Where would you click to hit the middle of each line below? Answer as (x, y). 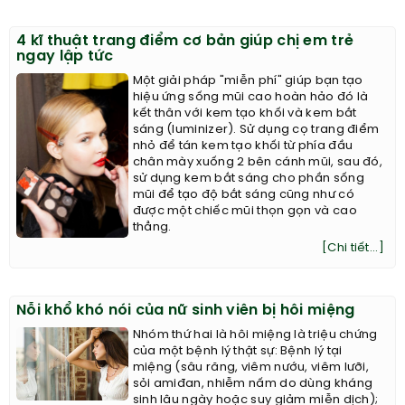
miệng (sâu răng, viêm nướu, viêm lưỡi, (251, 368)
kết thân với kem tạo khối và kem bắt (245, 114)
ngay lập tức (65, 57)
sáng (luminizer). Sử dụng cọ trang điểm (256, 130)
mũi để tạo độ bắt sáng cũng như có (243, 195)
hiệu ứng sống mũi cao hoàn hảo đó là (250, 98)
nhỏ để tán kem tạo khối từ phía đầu (243, 146)
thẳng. (152, 228)
